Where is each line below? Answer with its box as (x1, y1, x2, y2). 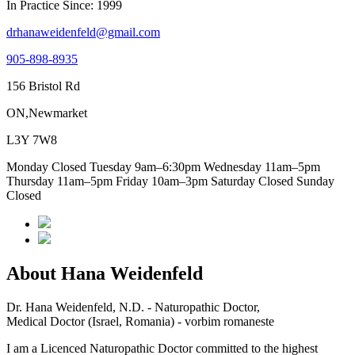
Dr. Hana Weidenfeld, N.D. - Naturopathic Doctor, (6, 300, 260, 315)
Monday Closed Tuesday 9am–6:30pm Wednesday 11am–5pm (6, 160, 320, 174)
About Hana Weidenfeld (6, 263, 203, 284)
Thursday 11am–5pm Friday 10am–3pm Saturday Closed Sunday (6, 174, 334, 189)
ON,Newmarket (6, 106, 87, 120)
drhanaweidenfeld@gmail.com (6, 25, 160, 40)
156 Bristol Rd (6, 79, 80, 94)
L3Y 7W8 (6, 133, 57, 147)
